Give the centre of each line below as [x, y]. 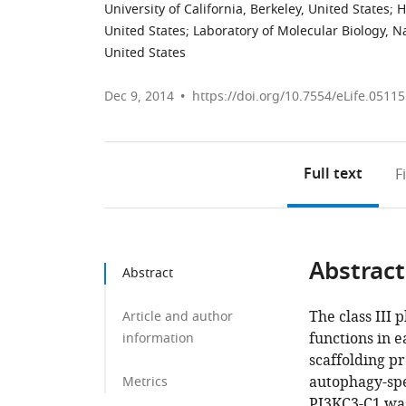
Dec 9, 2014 [139, 97]
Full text [333, 175]
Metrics [145, 382]
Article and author [178, 317]
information [158, 338]
